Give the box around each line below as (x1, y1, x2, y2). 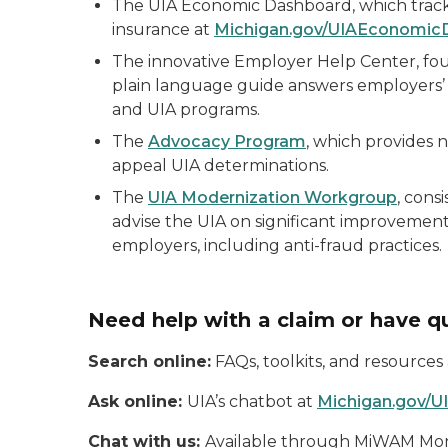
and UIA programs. (112, 100, 260, 119)
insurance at (112, 20, 214, 39)
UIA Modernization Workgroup (148, 188, 397, 207)
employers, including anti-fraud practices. (112, 236, 442, 255)
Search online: (88, 352, 211, 371)
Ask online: (88, 392, 187, 411)
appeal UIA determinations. (112, 156, 329, 175)
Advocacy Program (148, 132, 306, 151)
